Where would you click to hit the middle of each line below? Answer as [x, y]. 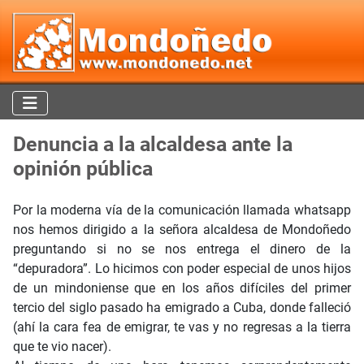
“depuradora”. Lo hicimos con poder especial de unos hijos [182, 269]
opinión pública [83, 169]
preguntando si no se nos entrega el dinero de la [182, 249]
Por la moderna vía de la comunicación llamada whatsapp [182, 210]
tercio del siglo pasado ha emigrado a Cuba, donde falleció [182, 308]
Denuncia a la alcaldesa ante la [153, 145]
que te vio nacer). [62, 347]
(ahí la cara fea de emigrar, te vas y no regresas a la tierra [182, 327]
